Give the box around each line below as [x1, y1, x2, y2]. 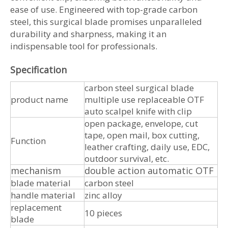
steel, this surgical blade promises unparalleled [10, 15, 202, 27]
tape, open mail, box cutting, [84, 129, 199, 141]
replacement [11, 201, 62, 213]
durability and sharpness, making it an [10, 27, 166, 40]
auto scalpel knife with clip [84, 105, 192, 117]
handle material [11, 189, 75, 201]
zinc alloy [84, 189, 122, 201]
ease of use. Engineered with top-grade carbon [10, 3, 197, 15]
